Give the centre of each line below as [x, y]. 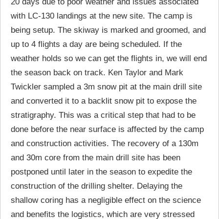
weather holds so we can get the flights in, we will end [109, 59]
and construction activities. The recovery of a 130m [105, 144]
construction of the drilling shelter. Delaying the [97, 186]
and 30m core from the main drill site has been [96, 158]
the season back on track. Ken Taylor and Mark [97, 73]
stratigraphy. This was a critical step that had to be [103, 115]
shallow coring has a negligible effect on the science [106, 200]
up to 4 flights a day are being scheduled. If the [97, 44]
